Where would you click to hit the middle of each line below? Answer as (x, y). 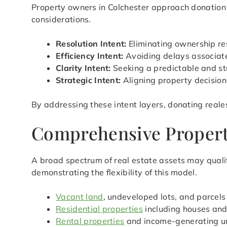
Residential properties (100, 209)
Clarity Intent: (83, 68)
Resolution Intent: (91, 44)
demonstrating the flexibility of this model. (115, 173)
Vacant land (80, 197)
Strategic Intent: (88, 80)
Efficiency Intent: (90, 56)
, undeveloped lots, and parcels (164, 197)
